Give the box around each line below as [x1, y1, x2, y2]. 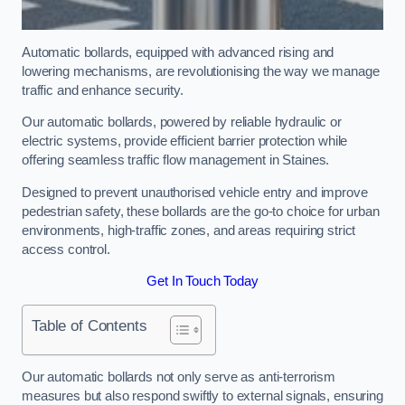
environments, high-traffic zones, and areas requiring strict [22, 222, 356, 238]
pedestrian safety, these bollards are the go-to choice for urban [22, 203, 380, 219]
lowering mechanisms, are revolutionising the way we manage [22, 63, 380, 79]
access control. [22, 241, 110, 257]
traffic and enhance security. [22, 82, 187, 98]
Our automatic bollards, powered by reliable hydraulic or [22, 115, 342, 130]
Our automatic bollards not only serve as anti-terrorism [22, 370, 336, 385]
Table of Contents [32, 316, 147, 334]
